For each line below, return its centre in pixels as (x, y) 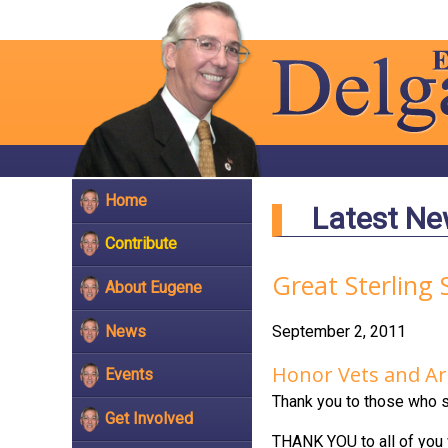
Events (129, 375)
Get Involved (149, 418)
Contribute (141, 244)
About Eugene (153, 287)
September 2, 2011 (339, 331)
